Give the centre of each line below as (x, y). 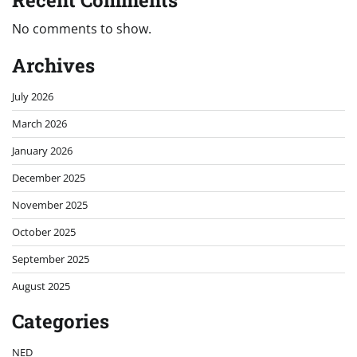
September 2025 (51, 259)
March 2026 (39, 124)
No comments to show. (82, 29)
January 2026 (42, 151)
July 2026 (33, 97)
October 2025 (44, 232)
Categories (61, 322)
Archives (53, 66)
